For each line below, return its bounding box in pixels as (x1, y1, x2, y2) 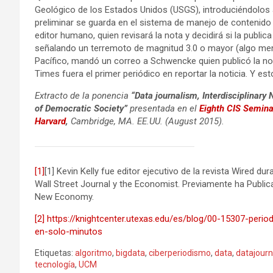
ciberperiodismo (149, 247, 211, 258)
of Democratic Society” (35, 102, 127, 114)
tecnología (35, 259, 75, 269)
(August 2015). (165, 115, 224, 127)
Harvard (35, 115, 66, 127)
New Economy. (35, 191, 94, 202)
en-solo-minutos (35, 225, 102, 237)
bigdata (116, 247, 145, 258)
